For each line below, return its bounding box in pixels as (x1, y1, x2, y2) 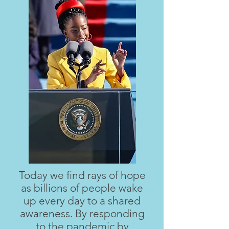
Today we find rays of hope (18, 169, 146, 181)
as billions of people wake (21, 181, 143, 194)
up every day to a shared (24, 194, 141, 207)
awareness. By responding (19, 207, 145, 220)
